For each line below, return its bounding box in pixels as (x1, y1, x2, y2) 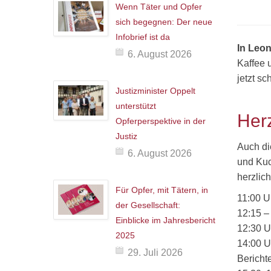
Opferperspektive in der (116, 116, 206, 126)
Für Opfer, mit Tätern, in (116, 185, 208, 195)
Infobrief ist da (116, 32, 170, 42)
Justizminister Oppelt (116, 86, 195, 96)
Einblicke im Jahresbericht (116, 215, 215, 225)
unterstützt (116, 101, 156, 111)
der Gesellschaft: (116, 200, 180, 210)
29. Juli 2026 (128, 247, 183, 258)
